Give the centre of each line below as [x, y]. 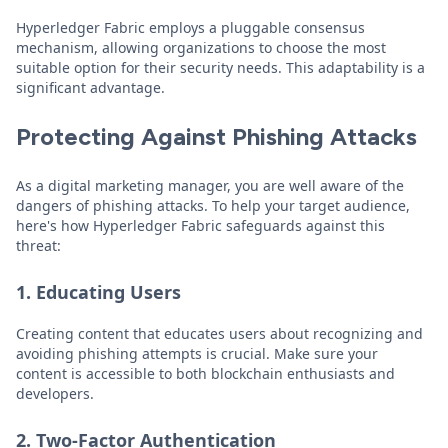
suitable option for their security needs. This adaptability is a [220, 67]
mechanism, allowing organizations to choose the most [201, 47]
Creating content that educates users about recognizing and [219, 333]
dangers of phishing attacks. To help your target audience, [213, 205]
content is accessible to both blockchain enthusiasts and [205, 373]
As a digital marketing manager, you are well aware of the [210, 185]
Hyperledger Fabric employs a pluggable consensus [190, 27]
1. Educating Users [98, 292]
